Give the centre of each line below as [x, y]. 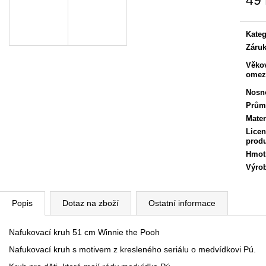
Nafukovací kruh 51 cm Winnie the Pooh [84, 232]
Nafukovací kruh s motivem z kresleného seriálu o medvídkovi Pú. [132, 249]
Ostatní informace [182, 203]
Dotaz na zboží [91, 203]
